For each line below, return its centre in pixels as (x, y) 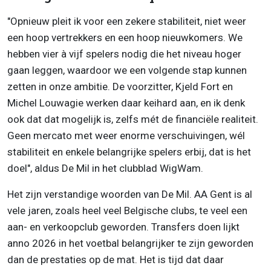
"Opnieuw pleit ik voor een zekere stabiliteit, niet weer (127, 21)
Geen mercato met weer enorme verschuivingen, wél (126, 136)
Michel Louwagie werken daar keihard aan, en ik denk (126, 103)
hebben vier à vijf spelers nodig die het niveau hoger (124, 54)
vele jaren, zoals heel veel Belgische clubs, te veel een (127, 211)
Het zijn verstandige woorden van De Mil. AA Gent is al (130, 194)
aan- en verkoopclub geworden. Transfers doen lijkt (123, 227)
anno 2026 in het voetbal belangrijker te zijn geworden (130, 243)
